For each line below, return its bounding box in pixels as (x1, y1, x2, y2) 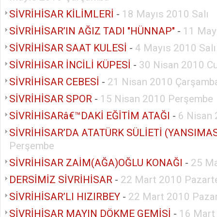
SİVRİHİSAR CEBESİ (9, 76, 99, 88)
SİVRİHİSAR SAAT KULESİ (9, 42, 127, 54)
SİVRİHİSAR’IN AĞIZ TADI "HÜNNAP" (9, 25, 175, 37)
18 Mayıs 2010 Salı (122, 8, 209, 20)
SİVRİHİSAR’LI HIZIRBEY (9, 190, 120, 202)
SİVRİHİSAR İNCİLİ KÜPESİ (9, 59, 131, 71)
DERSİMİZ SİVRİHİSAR (9, 173, 112, 186)
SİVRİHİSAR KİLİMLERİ (9, 8, 114, 20)
